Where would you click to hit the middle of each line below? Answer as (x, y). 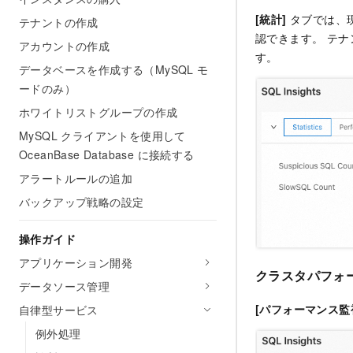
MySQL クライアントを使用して (102, 136)
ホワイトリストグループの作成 (98, 112)
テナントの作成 (59, 22)
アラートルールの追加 (76, 178)
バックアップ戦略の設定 (82, 202)
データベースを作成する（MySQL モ (114, 69)
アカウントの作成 (65, 46)
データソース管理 (65, 286)
